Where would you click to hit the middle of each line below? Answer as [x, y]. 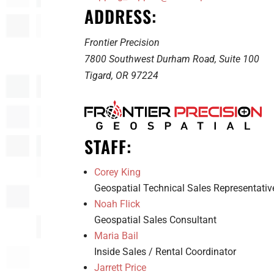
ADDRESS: [120, 17]
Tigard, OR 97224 [121, 76]
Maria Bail [116, 236]
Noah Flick [117, 204]
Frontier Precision [122, 43]
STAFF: [108, 147]
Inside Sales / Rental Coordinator [165, 252]
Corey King [117, 172]
